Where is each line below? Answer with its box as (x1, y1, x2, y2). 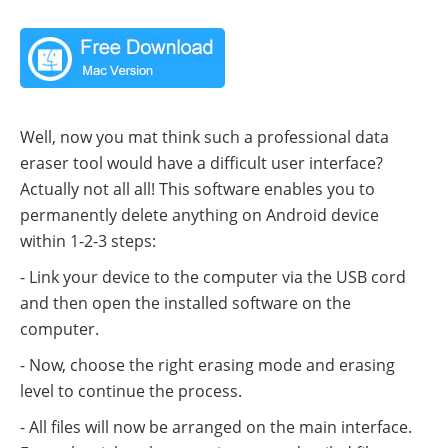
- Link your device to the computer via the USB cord (20, 266, 406, 289)
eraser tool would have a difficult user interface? (20, 152, 383, 175)
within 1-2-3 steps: (20, 230, 156, 253)
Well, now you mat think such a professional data (20, 126, 389, 149)
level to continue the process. (20, 380, 242, 403)
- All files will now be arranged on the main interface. (20, 416, 412, 439)
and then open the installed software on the (20, 292, 351, 315)
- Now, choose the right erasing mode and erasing (20, 354, 395, 377)
